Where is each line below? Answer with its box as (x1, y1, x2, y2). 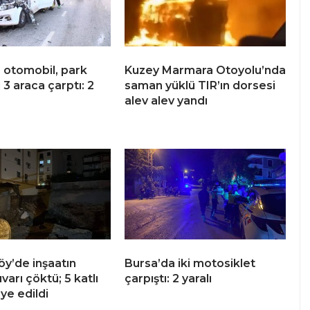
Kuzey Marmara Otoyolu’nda (125, 64, 286, 77)
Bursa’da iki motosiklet (125, 257, 255, 271)
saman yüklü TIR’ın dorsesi (125, 79, 275, 93)
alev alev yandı (125, 94, 208, 108)
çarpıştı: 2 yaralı (125, 272, 212, 286)
